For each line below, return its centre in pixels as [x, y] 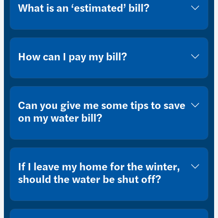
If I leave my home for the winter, [99, 166]
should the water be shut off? [90, 179]
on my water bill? [60, 118]
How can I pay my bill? [73, 56]
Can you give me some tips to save [102, 105]
